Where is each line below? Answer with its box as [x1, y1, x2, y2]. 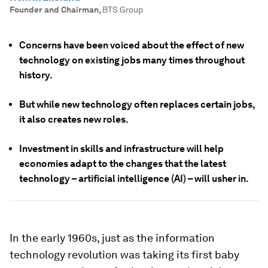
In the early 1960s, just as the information [10, 232, 215, 244]
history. [19, 69, 53, 81]
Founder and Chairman [10, 5, 99, 14]
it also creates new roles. [19, 114, 129, 125]
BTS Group [102, 5, 143, 14]
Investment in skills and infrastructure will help [19, 143, 224, 154]
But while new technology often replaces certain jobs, [19, 99, 255, 110]
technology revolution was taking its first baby [10, 248, 239, 261]
